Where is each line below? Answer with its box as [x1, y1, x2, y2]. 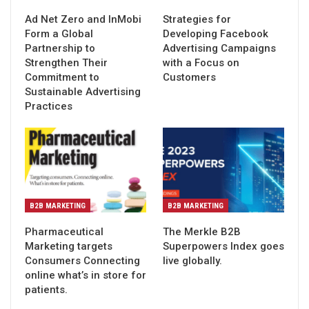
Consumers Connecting [25, 255, 140, 268]
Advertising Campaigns [163, 41, 276, 54]
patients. [25, 283, 68, 297]
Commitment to [25, 70, 99, 83]
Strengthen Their [25, 56, 108, 69]
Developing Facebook [163, 27, 268, 40]
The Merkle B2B [163, 226, 241, 239]
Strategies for [163, 12, 231, 26]
